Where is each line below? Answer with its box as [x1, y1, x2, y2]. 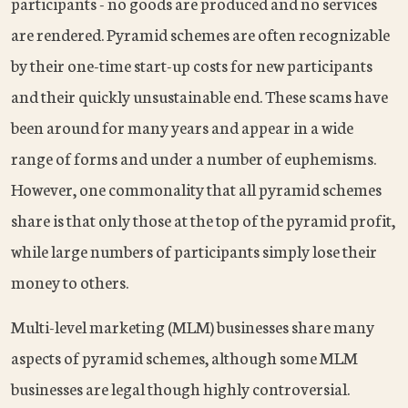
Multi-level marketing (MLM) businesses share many [11, 314, 374, 339]
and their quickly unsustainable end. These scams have [11, 84, 388, 108]
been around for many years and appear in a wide [11, 115, 353, 139]
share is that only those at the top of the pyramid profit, [11, 208, 395, 232]
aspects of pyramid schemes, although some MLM [11, 345, 358, 370]
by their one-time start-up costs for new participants [11, 53, 372, 77]
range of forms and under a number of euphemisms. [11, 146, 376, 170]
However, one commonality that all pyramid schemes [11, 177, 382, 201]
